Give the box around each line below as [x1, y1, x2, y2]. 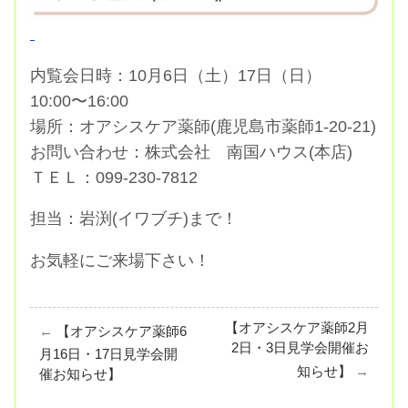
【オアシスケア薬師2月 [225, 320, 369, 336]
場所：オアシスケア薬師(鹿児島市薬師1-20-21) [30, 117, 376, 136]
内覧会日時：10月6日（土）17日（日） [30, 66, 338, 85]
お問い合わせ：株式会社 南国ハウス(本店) [30, 142, 352, 161]
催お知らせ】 [39, 366, 121, 382]
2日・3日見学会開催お [231, 340, 369, 356]
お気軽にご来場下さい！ [30, 250, 210, 270]
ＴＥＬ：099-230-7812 [30, 168, 198, 187]
